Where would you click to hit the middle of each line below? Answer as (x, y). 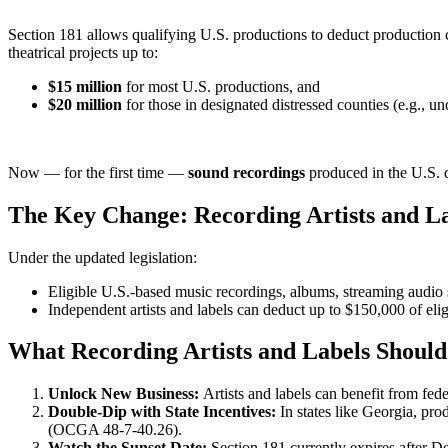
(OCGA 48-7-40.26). (115, 430)
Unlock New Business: (125, 394)
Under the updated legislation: (102, 257)
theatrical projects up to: (83, 52)
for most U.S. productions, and (221, 86)
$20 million (85, 104)
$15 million (85, 86)
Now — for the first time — (96, 172)
